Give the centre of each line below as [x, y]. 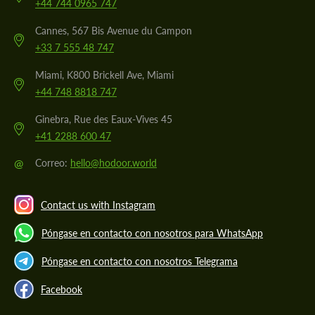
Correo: [53, 163]
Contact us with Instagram [98, 205]
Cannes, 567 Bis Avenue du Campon [114, 31]
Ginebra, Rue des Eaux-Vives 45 [104, 120]
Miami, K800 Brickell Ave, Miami [104, 75]
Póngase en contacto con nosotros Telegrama [140, 261]
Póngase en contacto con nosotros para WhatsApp [152, 233]
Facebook [62, 289]
